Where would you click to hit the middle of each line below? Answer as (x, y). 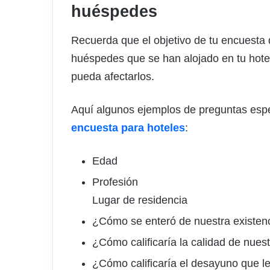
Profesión (115, 182)
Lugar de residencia (140, 200)
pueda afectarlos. (114, 76)
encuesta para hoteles (128, 127)
